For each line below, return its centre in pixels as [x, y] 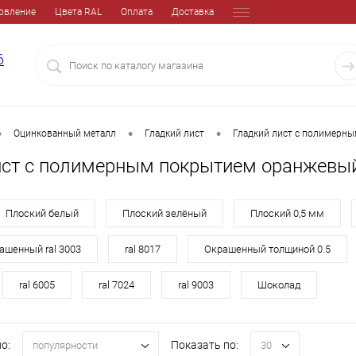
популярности [65, 345]
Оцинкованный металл [65, 134]
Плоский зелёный [164, 214]
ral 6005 [37, 285]
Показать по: [205, 345]
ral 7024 [116, 285]
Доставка [193, 12]
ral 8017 [143, 250]
